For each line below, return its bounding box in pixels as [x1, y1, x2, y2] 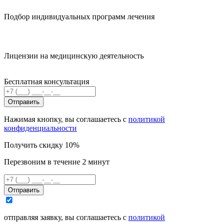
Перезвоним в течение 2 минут [4, 157, 110, 166]
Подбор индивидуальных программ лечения [4, 12, 155, 21]
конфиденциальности [4, 123, 77, 132]
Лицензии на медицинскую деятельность [4, 51, 144, 60]
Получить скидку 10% [4, 140, 79, 149]
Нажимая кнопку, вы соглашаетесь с [4, 114, 128, 123]
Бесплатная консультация [4, 77, 89, 86]
